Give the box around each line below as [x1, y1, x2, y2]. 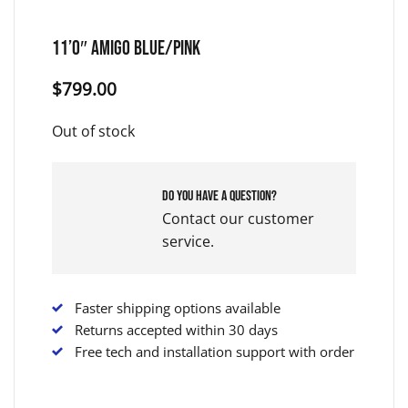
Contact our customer [161, 209, 314, 229]
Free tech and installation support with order [74, 342, 354, 362]
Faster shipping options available [74, 299, 280, 318]
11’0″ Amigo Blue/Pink [51, 36, 200, 62]
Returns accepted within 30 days [74, 321, 278, 340]
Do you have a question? [161, 188, 277, 206]
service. [161, 231, 214, 252]
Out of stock [51, 121, 135, 142]
